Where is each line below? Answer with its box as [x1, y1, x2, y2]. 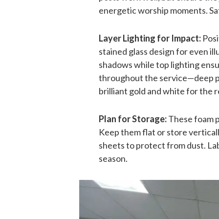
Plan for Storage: [99, 113, 167, 124]
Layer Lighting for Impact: [99, 33, 201, 44]
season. [99, 153, 128, 164]
